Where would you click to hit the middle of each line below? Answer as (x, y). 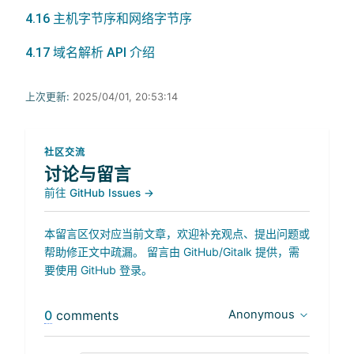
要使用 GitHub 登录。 (98, 269)
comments (85, 315)
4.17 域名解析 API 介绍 (90, 52)
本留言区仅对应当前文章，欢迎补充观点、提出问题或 (177, 233)
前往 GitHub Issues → (99, 192)
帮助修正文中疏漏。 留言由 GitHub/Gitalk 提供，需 (172, 251)
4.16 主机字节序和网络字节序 (109, 18)
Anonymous (261, 314)
